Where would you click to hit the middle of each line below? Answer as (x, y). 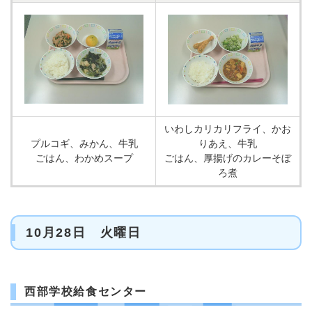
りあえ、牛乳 (228, 143)
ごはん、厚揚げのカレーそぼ (228, 158)
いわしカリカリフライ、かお (228, 129)
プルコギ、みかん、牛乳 (84, 143)
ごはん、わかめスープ (84, 158)
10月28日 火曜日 (84, 233)
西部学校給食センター (86, 291)
